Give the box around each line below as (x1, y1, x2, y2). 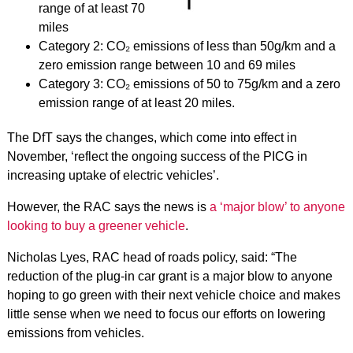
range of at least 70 (38, 2, 145, 15)
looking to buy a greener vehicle (6, 219, 185, 232)
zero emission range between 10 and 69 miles (38, 58, 295, 72)
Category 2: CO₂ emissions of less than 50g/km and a (38, 39, 336, 53)
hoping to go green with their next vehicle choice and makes (6, 288, 340, 302)
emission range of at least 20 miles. (38, 96, 235, 110)
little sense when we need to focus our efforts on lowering (6, 307, 325, 321)
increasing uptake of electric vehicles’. (6, 169, 219, 182)
